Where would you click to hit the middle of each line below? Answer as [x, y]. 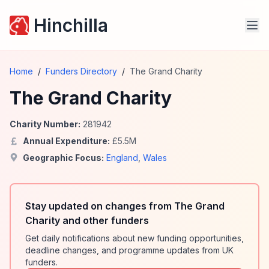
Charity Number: [45, 124]
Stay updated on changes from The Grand [125, 206]
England [122, 158]
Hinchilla [71, 25]
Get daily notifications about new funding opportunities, [134, 238]
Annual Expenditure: [66, 141]
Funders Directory [81, 71]
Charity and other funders [87, 220]
